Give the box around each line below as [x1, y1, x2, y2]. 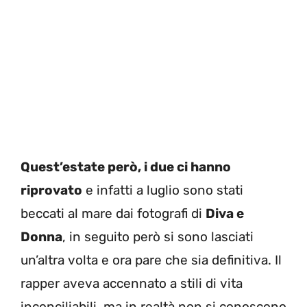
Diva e [206, 205, 244, 221]
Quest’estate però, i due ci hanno [21, 158, 231, 175]
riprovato [21, 182, 82, 198]
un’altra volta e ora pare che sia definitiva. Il [21, 251, 282, 268]
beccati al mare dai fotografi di [21, 205, 206, 221]
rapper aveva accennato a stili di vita [21, 275, 243, 291]
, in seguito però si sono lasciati [62, 228, 254, 245]
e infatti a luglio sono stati [82, 182, 243, 198]
